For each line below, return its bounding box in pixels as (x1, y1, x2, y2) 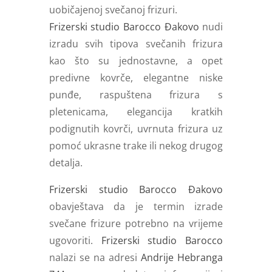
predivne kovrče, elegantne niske (49, 70, 223, 84)
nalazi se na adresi (49, 250, 141, 264)
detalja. (49, 155, 83, 169)
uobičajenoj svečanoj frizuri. (49, 2, 177, 16)
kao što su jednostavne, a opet (49, 53, 223, 67)
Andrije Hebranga (141, 250, 223, 264)
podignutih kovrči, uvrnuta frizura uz (49, 121, 223, 135)
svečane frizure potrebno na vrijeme (49, 216, 223, 230)
